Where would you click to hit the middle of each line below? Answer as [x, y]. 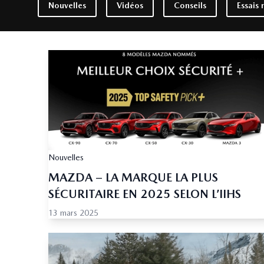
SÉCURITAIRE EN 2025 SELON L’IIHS [145, 194]
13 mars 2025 [73, 213]
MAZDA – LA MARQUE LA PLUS [133, 178]
